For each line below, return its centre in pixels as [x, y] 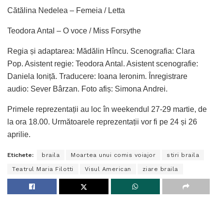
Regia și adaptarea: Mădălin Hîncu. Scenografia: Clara [101, 51]
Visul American [108, 169]
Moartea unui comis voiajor [113, 155]
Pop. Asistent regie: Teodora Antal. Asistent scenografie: [103, 63]
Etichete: [20, 155]
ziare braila [160, 169]
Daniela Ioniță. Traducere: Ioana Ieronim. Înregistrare [97, 76]
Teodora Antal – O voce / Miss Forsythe [74, 31]
